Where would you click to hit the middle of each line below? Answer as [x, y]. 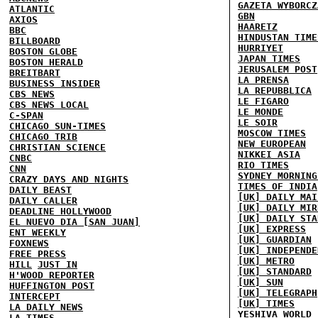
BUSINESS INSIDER [55, 83]
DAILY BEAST [40, 190]
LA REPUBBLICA [275, 91]
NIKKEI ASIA [269, 154]
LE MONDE [261, 112]
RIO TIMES [263, 165]
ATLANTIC [32, 9]
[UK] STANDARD [275, 272]
